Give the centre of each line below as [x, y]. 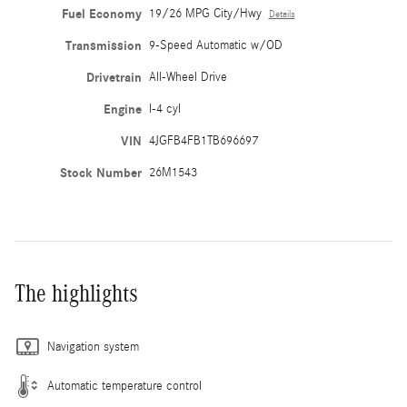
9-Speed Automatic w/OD [215, 45]
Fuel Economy [101, 14]
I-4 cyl [164, 109]
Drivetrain [114, 77]
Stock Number [100, 173]
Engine [122, 109]
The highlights [76, 293]
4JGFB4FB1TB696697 [203, 140]
